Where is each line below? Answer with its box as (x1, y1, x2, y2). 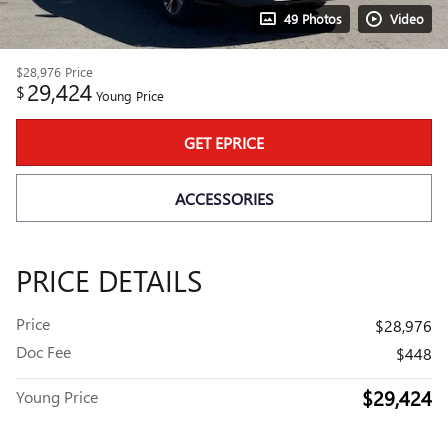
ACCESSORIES (174, 187, 274, 209)
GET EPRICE (184, 132, 264, 154)
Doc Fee (16, 340, 71, 362)
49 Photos (284, 10, 342, 27)
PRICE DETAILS (16, 259, 202, 300)
